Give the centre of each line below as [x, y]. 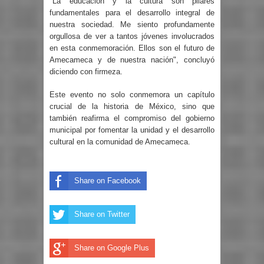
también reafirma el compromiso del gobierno [132, 118]
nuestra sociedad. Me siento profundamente [132, 24]
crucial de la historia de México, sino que [132, 107]
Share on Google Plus [112, 247]
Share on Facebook [108, 180]
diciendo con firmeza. [86, 71]
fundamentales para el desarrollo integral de [132, 12]
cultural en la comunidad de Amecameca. [120, 142]
